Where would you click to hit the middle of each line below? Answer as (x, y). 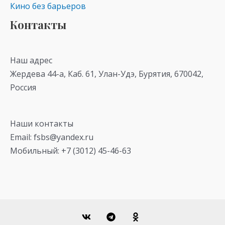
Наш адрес (31, 61)
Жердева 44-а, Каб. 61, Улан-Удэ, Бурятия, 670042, (107, 74)
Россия (23, 88)
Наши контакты (42, 123)
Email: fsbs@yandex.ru (52, 137)
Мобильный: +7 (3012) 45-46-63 (71, 150)
